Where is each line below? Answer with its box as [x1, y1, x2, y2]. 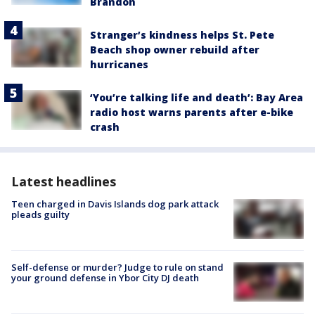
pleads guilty [11, 208, 70, 221]
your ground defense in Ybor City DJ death [11, 271, 199, 284]
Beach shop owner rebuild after [90, 43, 259, 57]
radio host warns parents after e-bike [90, 105, 293, 120]
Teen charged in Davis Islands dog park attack [11, 198, 219, 211]
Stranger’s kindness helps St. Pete [90, 28, 274, 42]
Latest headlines [11, 173, 116, 191]
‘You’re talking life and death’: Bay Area [90, 91, 303, 105]
